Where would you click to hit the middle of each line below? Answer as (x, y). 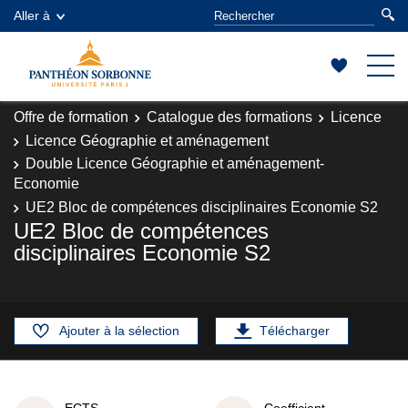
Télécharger (295, 331)
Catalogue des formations (229, 117)
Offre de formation (71, 117)
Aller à (32, 15)
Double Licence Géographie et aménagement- (175, 163)
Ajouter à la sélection (119, 331)
